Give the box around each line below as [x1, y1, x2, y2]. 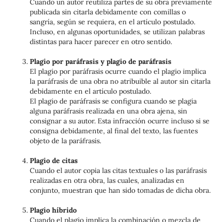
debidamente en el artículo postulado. [29, 86, 151, 96]
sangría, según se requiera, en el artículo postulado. [29, 17, 195, 26]
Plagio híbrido [29, 205, 77, 215]
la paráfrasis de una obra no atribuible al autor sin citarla [29, 76, 211, 86]
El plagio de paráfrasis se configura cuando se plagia [29, 96, 197, 106]
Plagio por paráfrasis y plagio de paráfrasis [29, 56, 171, 66]
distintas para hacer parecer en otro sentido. [29, 37, 172, 46]
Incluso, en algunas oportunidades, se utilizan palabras [29, 27, 205, 36]
